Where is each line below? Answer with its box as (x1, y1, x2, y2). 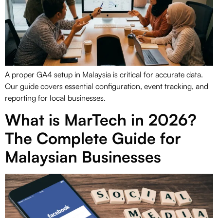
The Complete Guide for (5, 128, 181, 148)
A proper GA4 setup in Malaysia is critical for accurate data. (5, 69, 203, 79)
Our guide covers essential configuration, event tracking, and (5, 81, 208, 91)
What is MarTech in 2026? (5, 110, 197, 130)
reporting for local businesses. (5, 92, 106, 103)
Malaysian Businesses (5, 147, 161, 167)
